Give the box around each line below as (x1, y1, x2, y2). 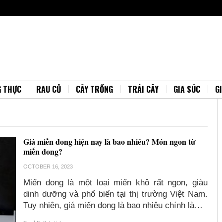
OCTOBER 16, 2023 (23, 164, 73, 169)
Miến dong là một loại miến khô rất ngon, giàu (23, 178, 208, 187)
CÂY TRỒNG (76, 83, 113, 95)
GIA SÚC (173, 83, 200, 95)
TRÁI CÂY (128, 83, 159, 95)
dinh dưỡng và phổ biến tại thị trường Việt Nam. (23, 189, 208, 199)
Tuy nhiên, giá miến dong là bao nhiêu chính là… (23, 201, 203, 210)
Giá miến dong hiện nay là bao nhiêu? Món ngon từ (23, 136, 196, 147)
